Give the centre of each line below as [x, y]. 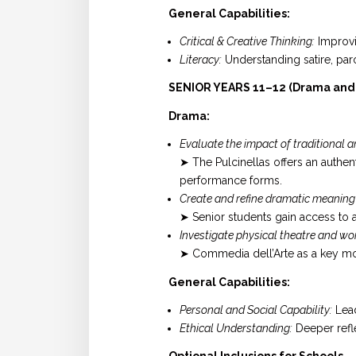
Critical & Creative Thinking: [247, 41]
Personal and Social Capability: [256, 310]
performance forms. [231, 181]
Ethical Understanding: [236, 328]
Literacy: [201, 59]
